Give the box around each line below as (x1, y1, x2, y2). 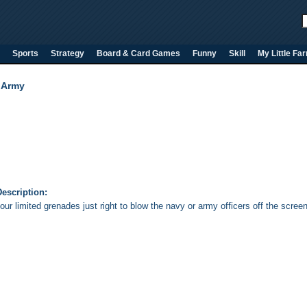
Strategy (51, 49, 84, 58)
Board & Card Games (97, 49, 180, 58)
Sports (12, 49, 38, 58)
